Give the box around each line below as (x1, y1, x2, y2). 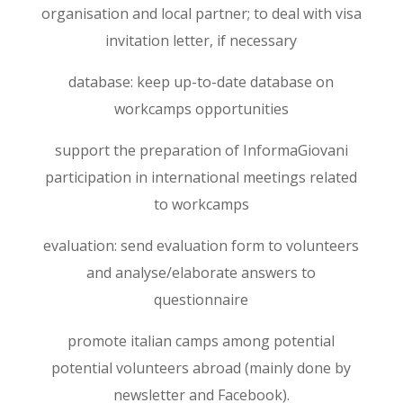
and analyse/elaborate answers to (86, 263, 317, 282)
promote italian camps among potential (67, 331, 336, 351)
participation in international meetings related (45, 167, 358, 187)
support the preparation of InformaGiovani (54, 140, 348, 160)
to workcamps (153, 194, 249, 214)
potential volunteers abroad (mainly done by (51, 358, 352, 378)
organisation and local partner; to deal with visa (40, 4, 362, 23)
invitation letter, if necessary (105, 31, 298, 50)
